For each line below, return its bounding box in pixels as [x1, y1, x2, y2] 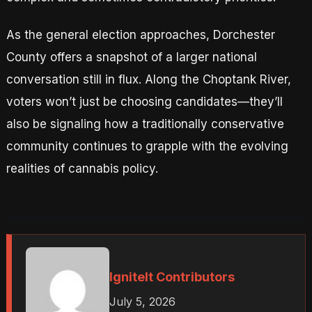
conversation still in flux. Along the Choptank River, [6, 72, 291, 87]
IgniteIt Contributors [109, 270, 235, 284]
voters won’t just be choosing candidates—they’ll [6, 95, 283, 109]
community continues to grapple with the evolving [6, 139, 288, 154]
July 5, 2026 [109, 295, 175, 309]
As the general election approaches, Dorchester [6, 28, 275, 42]
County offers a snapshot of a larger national [6, 50, 257, 65]
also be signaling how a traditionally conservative [6, 117, 284, 132]
